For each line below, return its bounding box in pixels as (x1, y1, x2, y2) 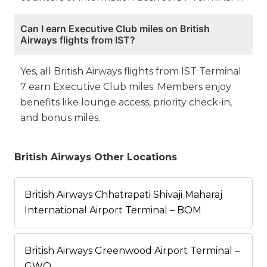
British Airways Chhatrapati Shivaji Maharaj (24, 189, 222, 201)
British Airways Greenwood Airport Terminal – (24, 245, 240, 257)
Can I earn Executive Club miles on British (20, 23, 210, 35)
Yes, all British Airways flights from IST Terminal (20, 66, 241, 77)
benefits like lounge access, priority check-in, (20, 97, 232, 108)
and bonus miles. (20, 112, 100, 124)
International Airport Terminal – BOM (24, 204, 201, 216)
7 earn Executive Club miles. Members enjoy (20, 81, 231, 93)
